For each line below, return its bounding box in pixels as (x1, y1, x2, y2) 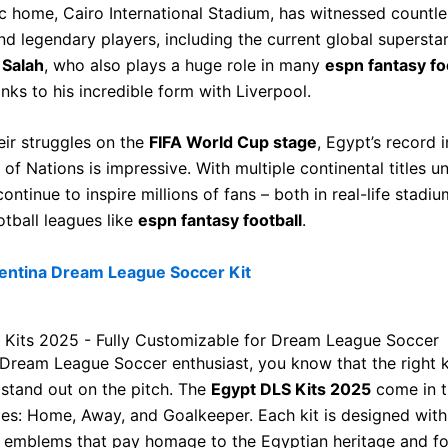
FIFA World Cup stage (149, 132, 317, 153)
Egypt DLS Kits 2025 (211, 379, 371, 400)
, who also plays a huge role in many (44, 54, 325, 75)
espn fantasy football (138, 210, 302, 231)
